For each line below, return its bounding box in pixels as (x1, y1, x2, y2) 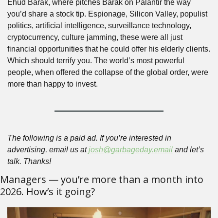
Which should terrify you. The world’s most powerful (7, 56, 184, 65)
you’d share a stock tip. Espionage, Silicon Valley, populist (7, 10, 207, 18)
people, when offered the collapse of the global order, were (7, 68, 208, 76)
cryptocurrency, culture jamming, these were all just (7, 33, 182, 41)
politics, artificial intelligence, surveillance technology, (7, 21, 191, 30)
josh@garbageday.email (89, 145, 173, 154)
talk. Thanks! (7, 157, 51, 165)
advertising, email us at (7, 145, 89, 154)
